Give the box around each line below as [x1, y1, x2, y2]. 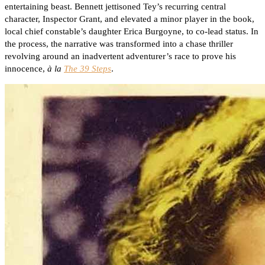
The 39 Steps [64, 64, 111, 74]
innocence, [5, 64, 47, 74]
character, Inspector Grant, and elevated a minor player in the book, [5, 14, 254, 24]
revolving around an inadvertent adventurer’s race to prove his [5, 51, 236, 62]
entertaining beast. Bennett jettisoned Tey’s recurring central [5, 2, 226, 12]
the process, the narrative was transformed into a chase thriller [5, 39, 233, 49]
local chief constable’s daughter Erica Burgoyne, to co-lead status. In [5, 27, 258, 37]
